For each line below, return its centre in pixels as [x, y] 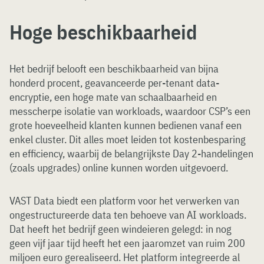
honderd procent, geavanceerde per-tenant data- [114, 83]
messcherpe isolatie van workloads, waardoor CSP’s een [130, 111]
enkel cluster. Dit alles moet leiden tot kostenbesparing [128, 139]
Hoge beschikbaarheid [103, 32]
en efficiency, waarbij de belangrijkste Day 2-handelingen [131, 154]
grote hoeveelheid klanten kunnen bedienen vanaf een [126, 125]
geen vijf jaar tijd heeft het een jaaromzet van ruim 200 [127, 243]
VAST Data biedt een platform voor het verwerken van [124, 201]
